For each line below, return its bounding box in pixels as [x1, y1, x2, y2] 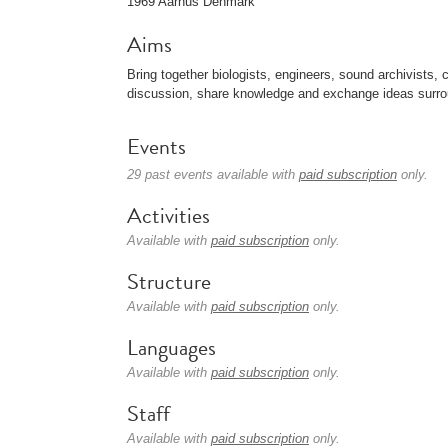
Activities [127, 199, 210, 232]
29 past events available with [127, 167, 299, 182]
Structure [127, 265, 211, 298]
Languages [127, 331, 216, 364]
